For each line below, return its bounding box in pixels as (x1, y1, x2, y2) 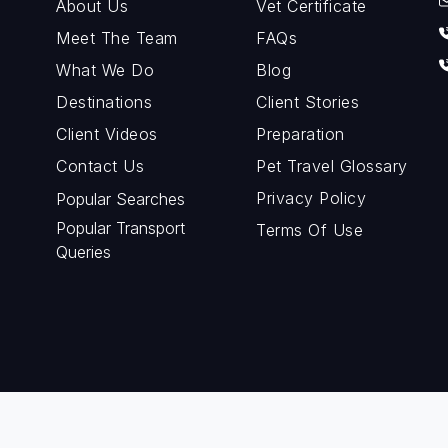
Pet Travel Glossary (256, 156, 408, 177)
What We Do (56, 60, 154, 81)
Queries (56, 242, 111, 263)
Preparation (256, 124, 345, 145)
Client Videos (56, 124, 158, 145)
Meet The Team (56, 28, 178, 49)
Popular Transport (56, 218, 185, 239)
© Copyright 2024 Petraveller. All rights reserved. (85, 421, 409, 439)
